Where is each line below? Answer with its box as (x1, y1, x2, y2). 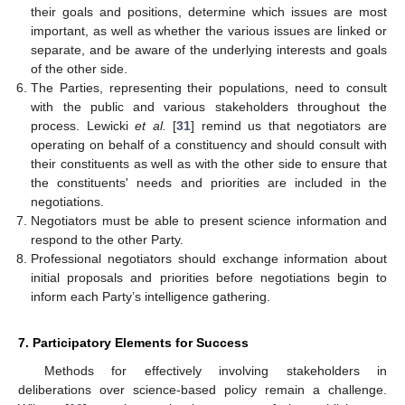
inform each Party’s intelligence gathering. (31, 289, 271, 305)
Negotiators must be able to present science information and (31, 213, 387, 229)
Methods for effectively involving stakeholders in (43, 363, 387, 379)
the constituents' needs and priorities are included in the (31, 175, 387, 191)
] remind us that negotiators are (191, 118, 388, 134)
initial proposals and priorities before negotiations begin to (31, 270, 387, 286)
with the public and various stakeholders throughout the (31, 99, 387, 115)
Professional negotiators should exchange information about (31, 251, 387, 267)
